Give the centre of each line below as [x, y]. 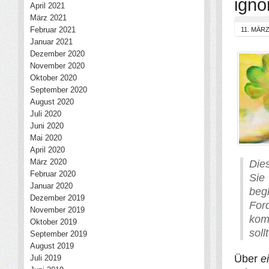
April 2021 [47, 6]
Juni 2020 [47, 126]
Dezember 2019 [57, 198]
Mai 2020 [46, 138]
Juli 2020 [46, 114]
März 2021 [48, 18]
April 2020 [47, 150]
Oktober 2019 [53, 222]
